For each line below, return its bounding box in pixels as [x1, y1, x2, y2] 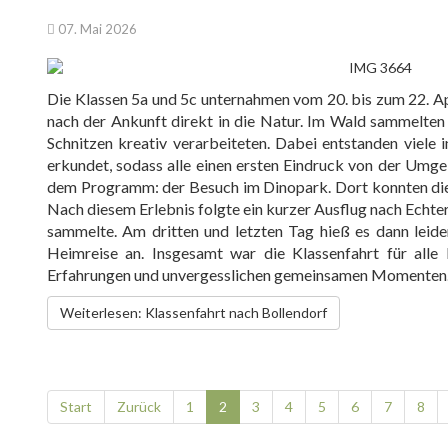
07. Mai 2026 [58, 21, 137, 37]
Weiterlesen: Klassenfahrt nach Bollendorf [60, 304, 327, 321]
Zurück [117, 398, 161, 415]
